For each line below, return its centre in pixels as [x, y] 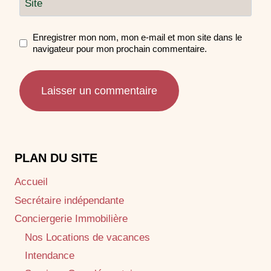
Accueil [31, 182]
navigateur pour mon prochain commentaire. [120, 49]
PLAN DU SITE [56, 158]
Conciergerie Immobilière [71, 219]
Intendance [50, 256]
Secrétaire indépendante [69, 201]
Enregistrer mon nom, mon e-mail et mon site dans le [138, 38]
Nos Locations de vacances [87, 237]
